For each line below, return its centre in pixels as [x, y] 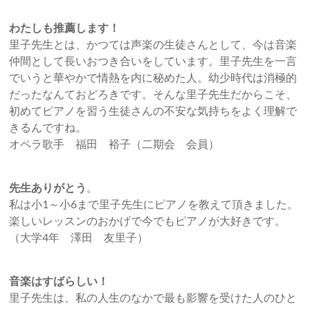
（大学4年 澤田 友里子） [79, 237]
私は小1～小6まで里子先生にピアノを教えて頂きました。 [154, 204]
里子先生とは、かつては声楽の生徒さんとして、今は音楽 [153, 44]
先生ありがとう [48, 188]
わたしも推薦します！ [65, 28]
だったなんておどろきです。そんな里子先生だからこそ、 [153, 94]
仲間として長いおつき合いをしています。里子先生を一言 [153, 61]
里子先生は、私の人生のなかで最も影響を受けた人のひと [153, 298]
